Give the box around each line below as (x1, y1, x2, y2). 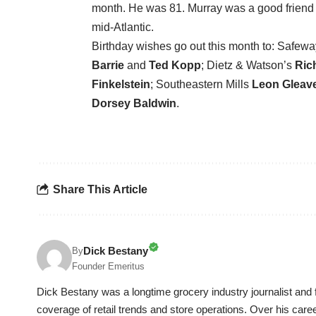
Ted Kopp (149, 59, 201, 72)
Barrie (92, 59, 124, 72)
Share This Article (53, 183, 147, 195)
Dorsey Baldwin (92, 97, 176, 110)
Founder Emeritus (72, 261, 145, 272)
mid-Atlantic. (92, 21, 154, 34)
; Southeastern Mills (150, 78, 252, 91)
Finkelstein (92, 78, 150, 91)
